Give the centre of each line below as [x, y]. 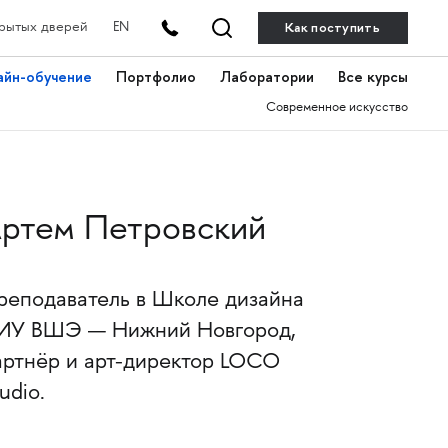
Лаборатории [266, 77]
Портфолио [155, 77]
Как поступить [332, 27]
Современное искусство [336, 108]
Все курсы [372, 77]
